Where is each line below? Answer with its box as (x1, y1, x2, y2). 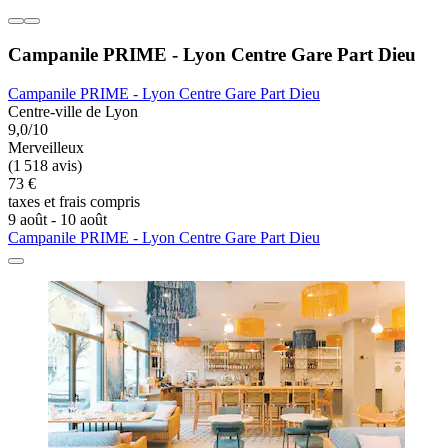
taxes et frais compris (8, 192, 140, 210)
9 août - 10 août (8, 210, 107, 228)
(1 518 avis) (8, 156, 82, 174)
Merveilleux (8, 138, 84, 156)
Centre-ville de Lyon (8, 102, 138, 120)
